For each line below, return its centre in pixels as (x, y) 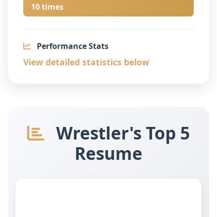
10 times (47, 7)
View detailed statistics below (86, 62)
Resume (108, 153)
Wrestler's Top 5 (121, 132)
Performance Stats (72, 46)
